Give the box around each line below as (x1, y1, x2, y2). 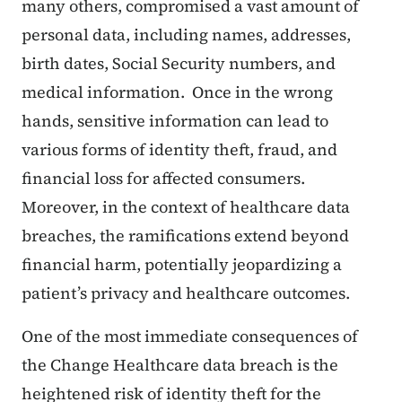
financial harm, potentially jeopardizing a (22, 253, 342, 276)
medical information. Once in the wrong (22, 81, 333, 104)
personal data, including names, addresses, (22, 23, 351, 47)
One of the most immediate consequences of (22, 325, 358, 348)
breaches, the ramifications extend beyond (22, 224, 349, 248)
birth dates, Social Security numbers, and (22, 52, 336, 75)
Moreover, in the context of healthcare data (22, 196, 350, 219)
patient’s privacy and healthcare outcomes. (22, 282, 350, 305)
